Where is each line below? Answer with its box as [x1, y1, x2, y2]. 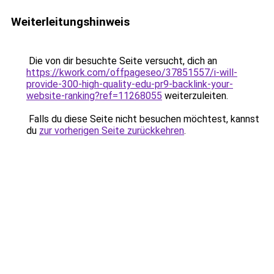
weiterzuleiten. [162, 90, 228, 102]
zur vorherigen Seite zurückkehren [39, 125, 184, 136]
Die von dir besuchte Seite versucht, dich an [26, 55, 217, 67]
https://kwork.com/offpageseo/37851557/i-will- [26, 67, 237, 78]
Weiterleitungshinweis [11, 15, 130, 29]
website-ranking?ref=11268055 [26, 90, 162, 102]
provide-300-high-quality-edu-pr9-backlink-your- [26, 78, 233, 90]
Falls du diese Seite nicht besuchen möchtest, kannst [26, 113, 259, 125]
